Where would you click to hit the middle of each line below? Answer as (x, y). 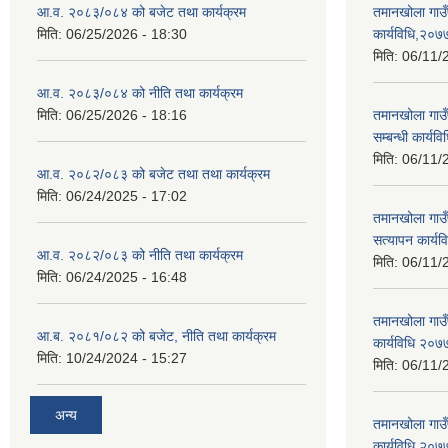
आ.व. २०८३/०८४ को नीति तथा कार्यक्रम (140, 93)
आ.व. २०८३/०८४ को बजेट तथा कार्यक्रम (141, 12)
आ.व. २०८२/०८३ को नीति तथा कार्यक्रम (140, 255)
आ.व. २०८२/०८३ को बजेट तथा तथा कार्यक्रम (153, 174)
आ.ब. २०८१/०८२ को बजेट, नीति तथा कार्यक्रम (156, 336)
